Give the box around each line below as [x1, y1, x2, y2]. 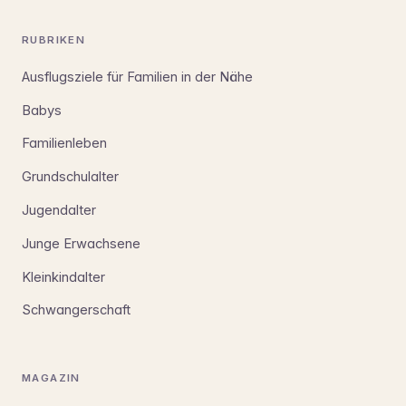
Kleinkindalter [22, 268, 105, 285]
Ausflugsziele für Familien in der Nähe [22, 68, 253, 85]
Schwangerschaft [22, 302, 130, 319]
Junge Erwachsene [22, 235, 140, 252]
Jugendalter [22, 201, 96, 218]
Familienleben [22, 135, 107, 152]
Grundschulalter [22, 169, 119, 186]
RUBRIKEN [22, 33, 86, 46]
